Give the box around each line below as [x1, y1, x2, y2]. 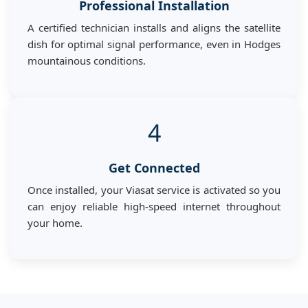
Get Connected [108, 159, 200, 176]
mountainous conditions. [27, 53, 146, 67]
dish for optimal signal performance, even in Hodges [27, 36, 280, 51]
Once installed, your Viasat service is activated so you [27, 182, 280, 197]
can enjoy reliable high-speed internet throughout [27, 199, 280, 213]
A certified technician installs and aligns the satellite [27, 20, 280, 34]
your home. [27, 215, 82, 230]
